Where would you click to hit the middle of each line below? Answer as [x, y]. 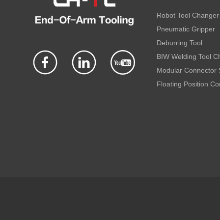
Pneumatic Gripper [186, 29]
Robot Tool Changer [188, 15]
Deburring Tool [179, 42]
